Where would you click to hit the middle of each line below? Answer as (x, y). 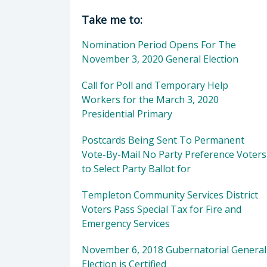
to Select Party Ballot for (136, 169)
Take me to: (112, 20)
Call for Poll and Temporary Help (155, 85)
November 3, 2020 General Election (160, 59)
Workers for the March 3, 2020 (150, 100)
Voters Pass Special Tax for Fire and (162, 209)
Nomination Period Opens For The (159, 45)
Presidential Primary (127, 114)
